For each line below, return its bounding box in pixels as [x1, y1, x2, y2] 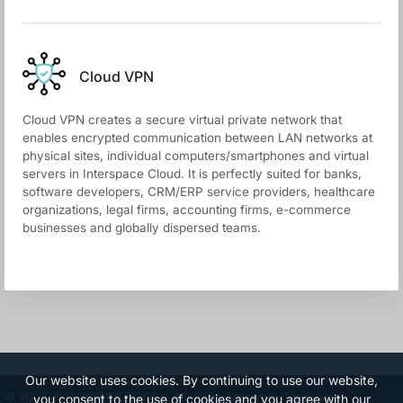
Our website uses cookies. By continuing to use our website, [25, 372, 378, 388]
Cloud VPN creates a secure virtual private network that [22, 112, 342, 127]
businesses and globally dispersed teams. [22, 220, 261, 235]
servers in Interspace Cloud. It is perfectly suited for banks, [22, 166, 362, 181]
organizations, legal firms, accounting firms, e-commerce [22, 202, 351, 217]
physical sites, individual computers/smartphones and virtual [22, 148, 369, 163]
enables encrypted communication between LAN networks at [22, 130, 372, 145]
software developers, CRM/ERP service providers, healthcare [22, 184, 375, 199]
